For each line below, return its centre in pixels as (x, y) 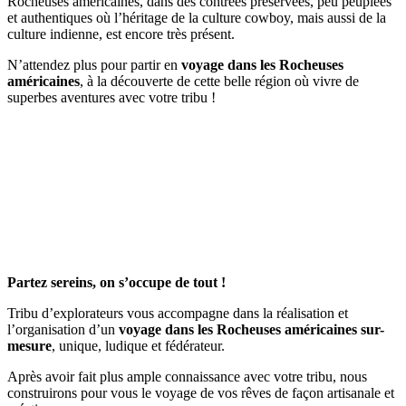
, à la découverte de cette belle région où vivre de (219, 81)
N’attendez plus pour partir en (94, 64)
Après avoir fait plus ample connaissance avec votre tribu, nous (187, 376)
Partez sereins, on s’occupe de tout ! (116, 282)
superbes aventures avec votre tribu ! (111, 97)
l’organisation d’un (63, 329)
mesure (29, 345)
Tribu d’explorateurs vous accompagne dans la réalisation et (178, 313)
